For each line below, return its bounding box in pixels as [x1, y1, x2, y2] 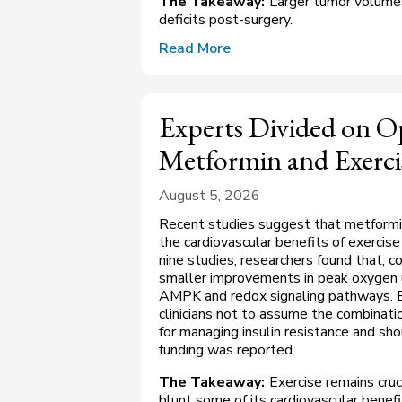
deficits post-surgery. [159, 10, 293, 31]
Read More [159, 39, 231, 59]
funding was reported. [159, 340, 299, 361]
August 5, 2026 [159, 186, 260, 206]
